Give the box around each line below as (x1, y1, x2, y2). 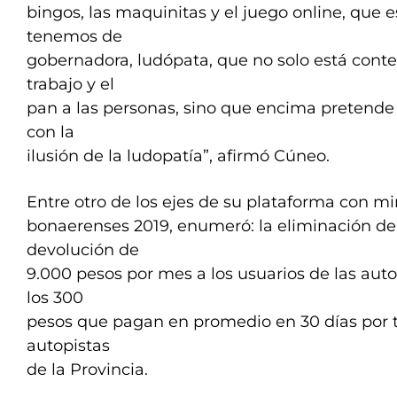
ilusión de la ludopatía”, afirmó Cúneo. (27, 146, 330, 166)
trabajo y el (27, 74, 114, 94)
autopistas (27, 336, 110, 355)
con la (27, 122, 74, 142)
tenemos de (27, 27, 122, 46)
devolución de (27, 240, 139, 260)
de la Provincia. (27, 360, 148, 379)
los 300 (27, 288, 83, 307)
